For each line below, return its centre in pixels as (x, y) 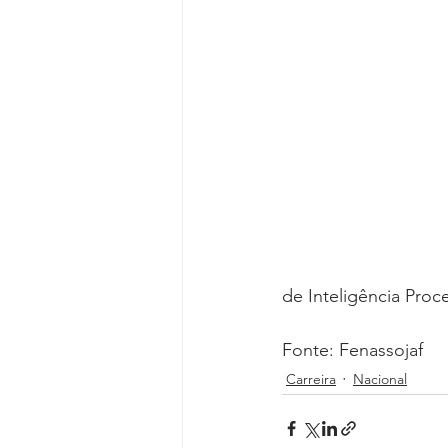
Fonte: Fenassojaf (352, 350)
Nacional (380, 378)
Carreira (311, 378)
